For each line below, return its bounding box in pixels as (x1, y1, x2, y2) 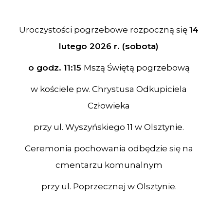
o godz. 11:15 (28, 63, 84, 73)
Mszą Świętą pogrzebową (83, 63, 190, 73)
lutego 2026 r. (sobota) (59, 41, 159, 51)
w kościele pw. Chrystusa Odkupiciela (31, 84, 187, 94)
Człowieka (88, 101, 130, 110)
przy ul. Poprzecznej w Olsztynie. (41, 182, 177, 191)
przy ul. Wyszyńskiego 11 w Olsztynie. (34, 122, 184, 132)
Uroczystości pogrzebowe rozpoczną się (19, 25, 190, 35)
